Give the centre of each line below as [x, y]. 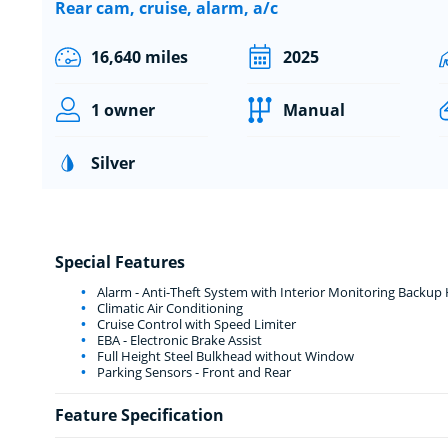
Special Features [119, 261]
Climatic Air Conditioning [168, 307]
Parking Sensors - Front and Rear [192, 371]
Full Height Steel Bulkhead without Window [223, 355]
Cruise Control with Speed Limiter [194, 323]
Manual [313, 109]
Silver [112, 162]
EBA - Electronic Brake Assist [177, 339]
